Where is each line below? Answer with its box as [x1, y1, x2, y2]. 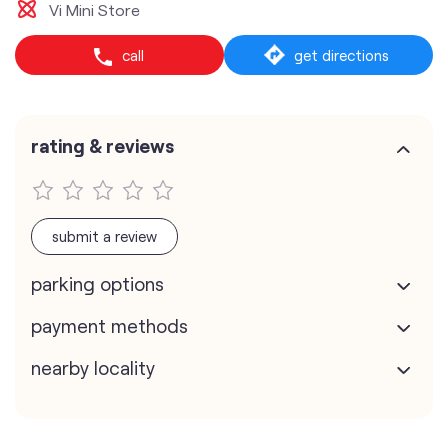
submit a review [52, 227, 157, 245]
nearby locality [31, 356, 155, 379]
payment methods [31, 314, 188, 337]
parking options [31, 272, 164, 295]
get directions [294, 46, 389, 64]
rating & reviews [31, 134, 174, 157]
